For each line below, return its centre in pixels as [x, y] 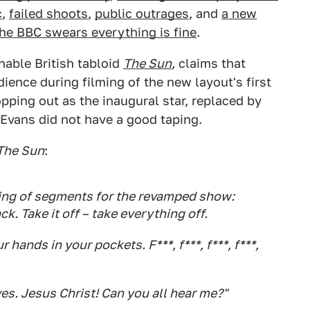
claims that [210, 63]
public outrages [142, 13]
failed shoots [48, 13]
